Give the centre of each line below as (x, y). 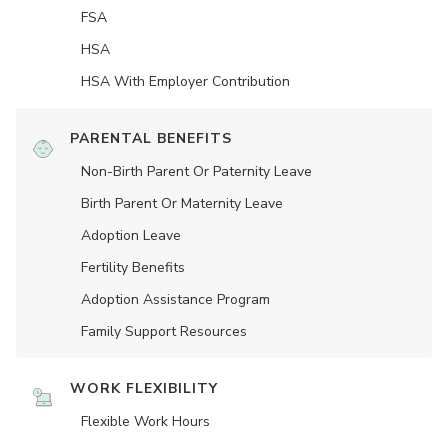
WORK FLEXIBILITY (144, 389)
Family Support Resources (164, 332)
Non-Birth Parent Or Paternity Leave (196, 172)
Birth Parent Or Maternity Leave (182, 204)
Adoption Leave (131, 236)
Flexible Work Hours (145, 422)
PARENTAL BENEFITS (151, 139)
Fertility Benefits (133, 268)
